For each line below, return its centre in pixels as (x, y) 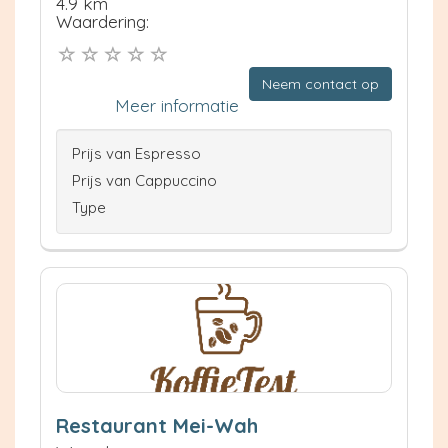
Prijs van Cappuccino (144, 181)
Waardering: (102, 21)
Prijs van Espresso (136, 154)
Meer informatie (177, 106)
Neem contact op (320, 84)
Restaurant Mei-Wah (157, 426)
